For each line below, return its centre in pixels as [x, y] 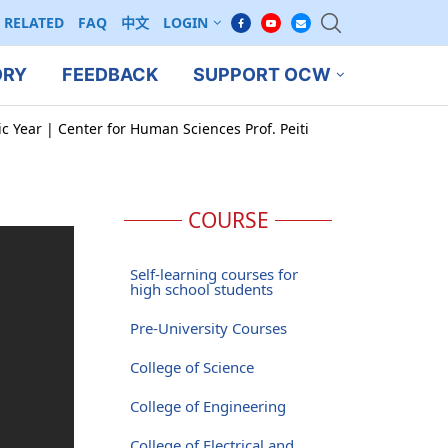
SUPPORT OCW [261, 75]
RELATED [34, 22]
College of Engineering [207, 405]
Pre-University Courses [208, 327]
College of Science [191, 366]
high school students [201, 288]
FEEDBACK [109, 75]
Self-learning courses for [213, 273]
